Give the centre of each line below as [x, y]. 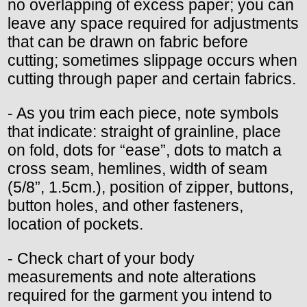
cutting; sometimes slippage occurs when [152, 60]
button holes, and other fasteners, [125, 205]
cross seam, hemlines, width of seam [137, 168]
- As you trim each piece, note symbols [143, 113]
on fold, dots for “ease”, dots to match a [145, 150]
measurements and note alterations [132, 277]
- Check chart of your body [101, 258]
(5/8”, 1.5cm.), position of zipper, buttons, [150, 187]
